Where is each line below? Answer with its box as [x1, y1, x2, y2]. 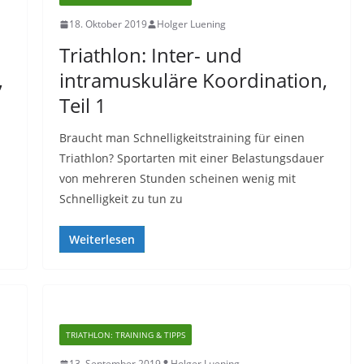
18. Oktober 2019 [68, 17, 147, 31]
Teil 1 [58, 92, 106, 119]
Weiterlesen [68, 232, 135, 247]
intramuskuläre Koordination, [58, 67, 327, 93]
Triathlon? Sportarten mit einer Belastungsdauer [58, 150, 324, 166]
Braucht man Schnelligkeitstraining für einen [58, 130, 305, 145]
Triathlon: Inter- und [58, 41, 242, 68]
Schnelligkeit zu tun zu [58, 191, 183, 206]
